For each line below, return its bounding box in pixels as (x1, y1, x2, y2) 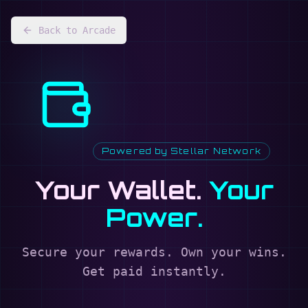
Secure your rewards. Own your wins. (21, 245, 287, 259)
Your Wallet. (34, 175, 201, 206)
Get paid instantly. (82, 264, 226, 278)
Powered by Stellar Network (101, 146, 262, 156)
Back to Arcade (38, 25, 115, 36)
